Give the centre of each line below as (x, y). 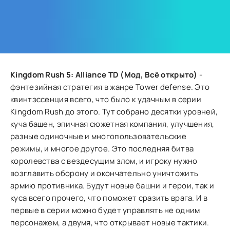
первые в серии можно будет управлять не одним (105, 210)
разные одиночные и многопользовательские (98, 136)
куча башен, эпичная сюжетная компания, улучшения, (112, 124)
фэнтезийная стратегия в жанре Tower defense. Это (110, 87)
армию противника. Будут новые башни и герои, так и (112, 186)
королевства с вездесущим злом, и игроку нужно (104, 161)
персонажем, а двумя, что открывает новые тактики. (110, 223)
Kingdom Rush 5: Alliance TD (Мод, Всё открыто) (104, 75)
